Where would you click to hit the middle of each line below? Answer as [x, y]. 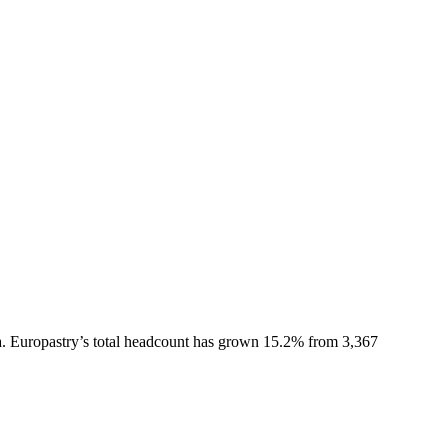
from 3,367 [341, 341]
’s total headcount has [148, 341]
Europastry [44, 341]
